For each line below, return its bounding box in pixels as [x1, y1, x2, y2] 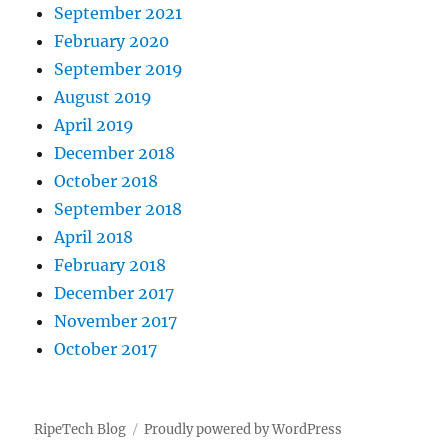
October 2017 [54, 339, 158, 359]
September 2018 [54, 199, 183, 219]
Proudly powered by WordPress [144, 421, 343, 438]
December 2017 [54, 283, 175, 303]
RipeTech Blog [34, 421, 127, 438]
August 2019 [54, 87, 153, 107]
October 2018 [54, 171, 159, 191]
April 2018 [54, 227, 134, 247]
